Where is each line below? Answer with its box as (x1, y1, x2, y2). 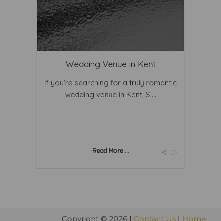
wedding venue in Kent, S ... (65, 90, 156, 99)
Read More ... (92, 147, 129, 154)
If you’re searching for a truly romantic (44, 78, 177, 87)
